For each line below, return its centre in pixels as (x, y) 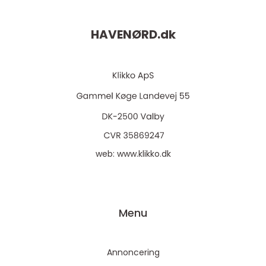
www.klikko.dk (144, 154)
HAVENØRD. (125, 35)
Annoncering (133, 252)
